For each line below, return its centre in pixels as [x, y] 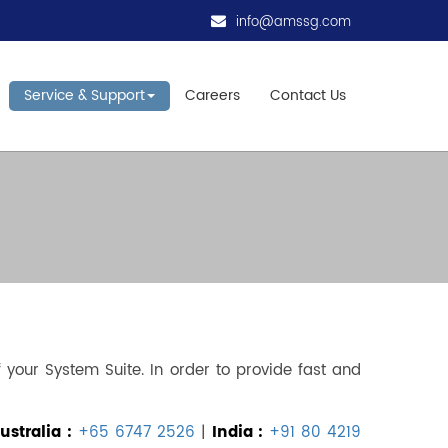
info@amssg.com [293, 22]
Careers [212, 95]
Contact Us [308, 95]
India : [240, 432]
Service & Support [84, 95]
